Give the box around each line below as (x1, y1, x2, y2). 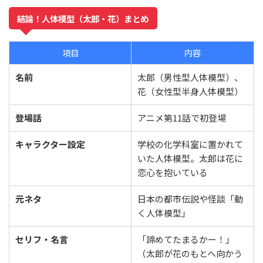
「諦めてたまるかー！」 (137, 233, 234, 246)
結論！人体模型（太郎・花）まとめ (17, 12, 149, 25)
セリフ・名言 (15, 233, 68, 246)
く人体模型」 (137, 207, 190, 220)
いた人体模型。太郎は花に (137, 152, 243, 165)
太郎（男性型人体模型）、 (137, 71, 243, 84)
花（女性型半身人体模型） (137, 85, 243, 98)
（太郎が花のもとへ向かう (137, 247, 242, 260)
